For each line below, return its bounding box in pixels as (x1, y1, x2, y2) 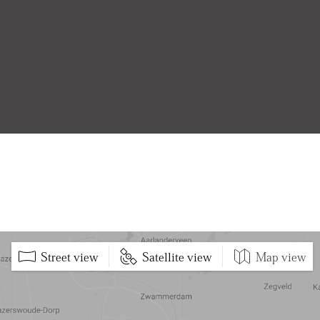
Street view (41, 250, 98, 263)
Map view (256, 250, 306, 263)
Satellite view (142, 250, 211, 263)
